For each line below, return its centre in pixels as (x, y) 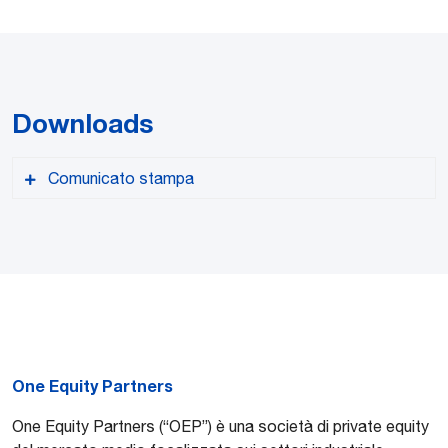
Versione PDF (86, 330)
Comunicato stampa (121, 177)
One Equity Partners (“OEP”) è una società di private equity (220, 425)
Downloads (83, 122)
